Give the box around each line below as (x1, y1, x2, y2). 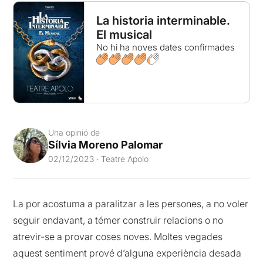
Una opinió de (48, 127, 100, 137)
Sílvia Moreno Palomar (48, 138, 163, 151)
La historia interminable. (96, 14, 230, 28)
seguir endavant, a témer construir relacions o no (13, 214, 224, 226)
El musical (96, 28, 152, 42)
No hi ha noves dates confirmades (96, 42, 235, 53)
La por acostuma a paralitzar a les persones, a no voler (13, 197, 249, 210)
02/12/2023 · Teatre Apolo (48, 153, 149, 164)
